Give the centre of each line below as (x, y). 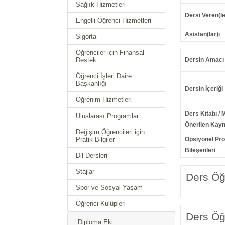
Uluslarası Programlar (107, 116)
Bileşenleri (200, 150)
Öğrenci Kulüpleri (101, 204)
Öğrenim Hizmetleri (104, 100)
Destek (86, 60)
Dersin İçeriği (204, 89)
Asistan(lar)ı (202, 34)
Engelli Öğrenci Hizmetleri (114, 20)
